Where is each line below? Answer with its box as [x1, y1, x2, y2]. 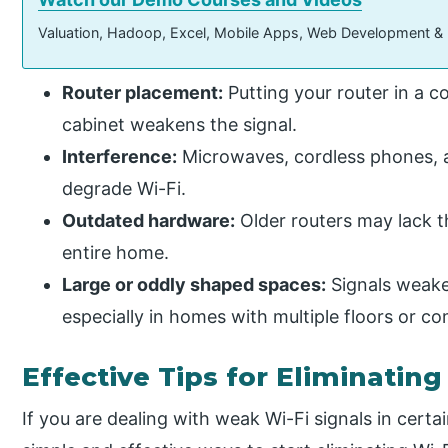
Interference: [62, 146, 178, 168]
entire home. [62, 242, 170, 264]
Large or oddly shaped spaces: [62, 274, 327, 296]
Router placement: [62, 82, 224, 104]
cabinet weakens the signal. [62, 114, 298, 136]
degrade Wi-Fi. [62, 178, 187, 200]
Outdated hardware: [62, 210, 236, 232]
